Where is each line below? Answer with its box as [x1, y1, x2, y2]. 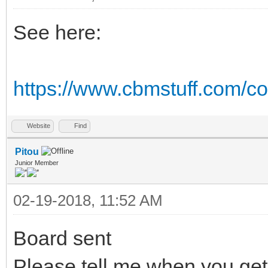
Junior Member [15, 159, 59, 166]
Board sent [13, 226, 111, 249]
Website [27, 121, 50, 129]
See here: [13, 20, 101, 44]
